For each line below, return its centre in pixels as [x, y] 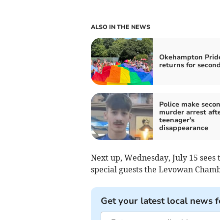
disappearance [183, 128]
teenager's [177, 120]
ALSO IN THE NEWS [120, 27]
